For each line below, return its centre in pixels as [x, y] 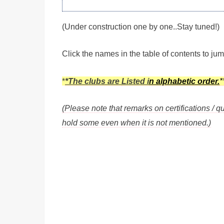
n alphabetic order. [184, 81]
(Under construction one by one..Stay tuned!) [141, 27]
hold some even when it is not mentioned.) [136, 123]
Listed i [135, 81]
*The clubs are [93, 81]
